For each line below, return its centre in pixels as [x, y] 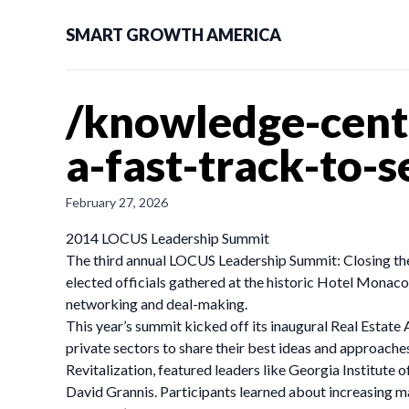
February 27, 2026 [117, 202]
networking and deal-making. [157, 304]
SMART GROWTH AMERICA [173, 35]
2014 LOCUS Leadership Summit [168, 238]
